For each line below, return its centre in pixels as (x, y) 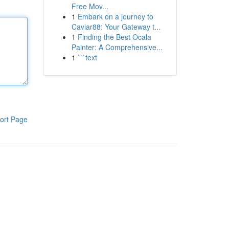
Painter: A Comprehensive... (117, 47)
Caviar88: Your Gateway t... (116, 27)
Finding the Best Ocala (114, 37)
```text (87, 57)
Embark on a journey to (115, 16)
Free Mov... (90, 6)
